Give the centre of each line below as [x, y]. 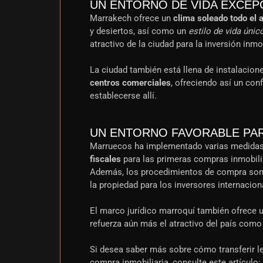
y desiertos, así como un [139, 31]
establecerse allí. [123, 96]
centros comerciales [130, 83]
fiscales [105, 159]
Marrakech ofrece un [131, 18]
